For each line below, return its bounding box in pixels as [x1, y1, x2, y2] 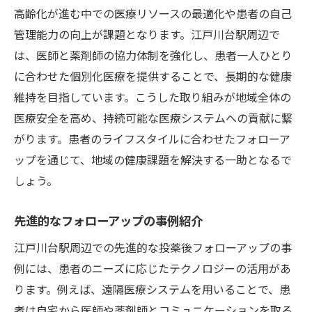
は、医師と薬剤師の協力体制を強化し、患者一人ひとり [14, 46, 292, 63]
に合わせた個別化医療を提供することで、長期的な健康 [14, 67, 292, 84]
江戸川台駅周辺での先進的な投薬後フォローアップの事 [14, 238, 292, 256]
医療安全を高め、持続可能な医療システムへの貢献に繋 [14, 109, 292, 126]
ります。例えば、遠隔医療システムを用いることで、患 [14, 280, 290, 297]
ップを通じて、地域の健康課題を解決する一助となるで [14, 150, 292, 168]
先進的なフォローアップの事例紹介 [14, 211, 203, 229]
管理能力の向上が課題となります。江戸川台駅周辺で [14, 25, 280, 42]
